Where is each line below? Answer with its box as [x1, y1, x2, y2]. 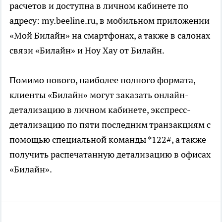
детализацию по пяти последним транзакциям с [9, 119, 211, 131]
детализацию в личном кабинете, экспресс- [9, 104, 191, 116]
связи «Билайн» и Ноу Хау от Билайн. [9, 45, 165, 56]
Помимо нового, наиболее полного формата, [9, 74, 195, 86]
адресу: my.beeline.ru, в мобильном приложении [9, 15, 210, 27]
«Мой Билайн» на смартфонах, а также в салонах [9, 30, 210, 42]
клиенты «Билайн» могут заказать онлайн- [9, 89, 189, 101]
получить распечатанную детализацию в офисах [9, 149, 211, 161]
